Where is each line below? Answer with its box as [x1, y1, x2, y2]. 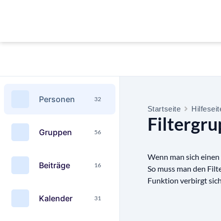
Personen [39, 94, 75, 104]
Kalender [39, 193, 73, 203]
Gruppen [39, 127, 72, 137]
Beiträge [39, 160, 70, 170]
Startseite [147, 104, 181, 113]
